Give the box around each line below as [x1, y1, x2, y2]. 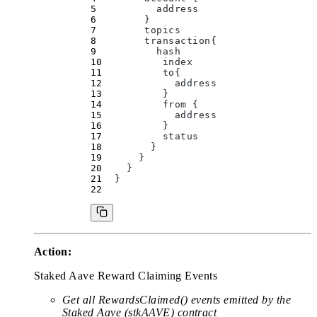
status [102, 131, 199, 142]
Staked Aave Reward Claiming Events [34, 270, 218, 282]
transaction [96, 35, 211, 47]
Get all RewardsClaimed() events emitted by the [62, 294, 292, 306]
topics [96, 25, 181, 36]
